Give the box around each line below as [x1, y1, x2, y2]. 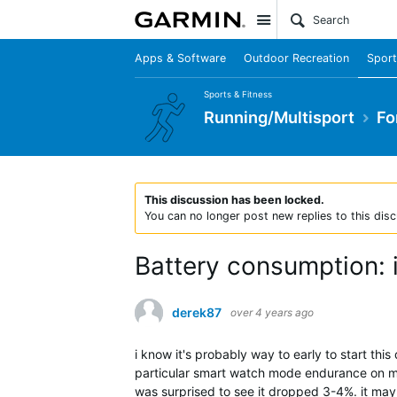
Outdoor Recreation [244, 51, 349, 65]
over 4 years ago [230, 306, 314, 319]
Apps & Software [135, 51, 226, 65]
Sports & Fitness [204, 89, 272, 99]
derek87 [172, 305, 222, 320]
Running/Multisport [204, 106, 354, 127]
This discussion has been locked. [144, 193, 324, 206]
